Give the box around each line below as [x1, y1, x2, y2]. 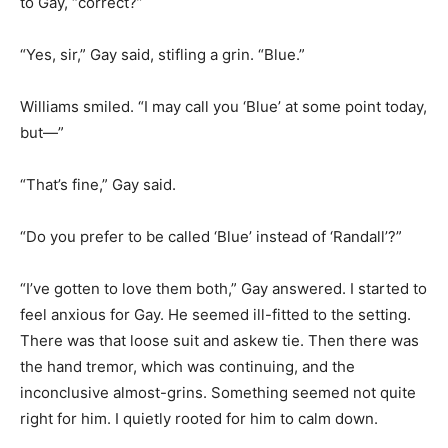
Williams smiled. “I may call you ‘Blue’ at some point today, [20, 96, 427, 116]
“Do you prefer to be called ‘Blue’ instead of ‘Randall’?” [20, 226, 402, 246]
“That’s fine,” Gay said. [20, 174, 176, 194]
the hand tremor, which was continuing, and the [20, 356, 355, 376]
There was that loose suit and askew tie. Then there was [20, 330, 419, 350]
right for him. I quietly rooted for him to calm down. [20, 408, 378, 428]
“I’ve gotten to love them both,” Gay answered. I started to [20, 278, 427, 298]
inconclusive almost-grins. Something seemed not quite [20, 382, 416, 402]
